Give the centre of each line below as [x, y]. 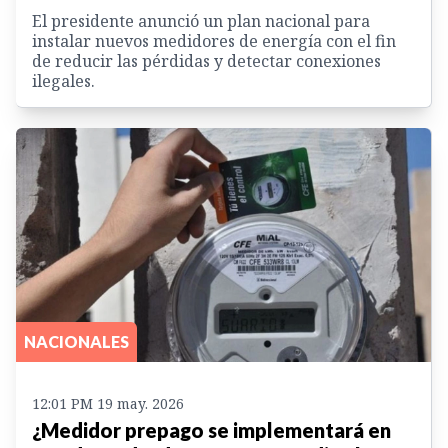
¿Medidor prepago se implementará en [211, 429]
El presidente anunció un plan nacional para [201, 21]
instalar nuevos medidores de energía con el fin [214, 41]
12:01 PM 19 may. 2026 [108, 403]
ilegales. [63, 81]
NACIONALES [76, 341]
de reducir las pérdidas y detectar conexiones [206, 61]
